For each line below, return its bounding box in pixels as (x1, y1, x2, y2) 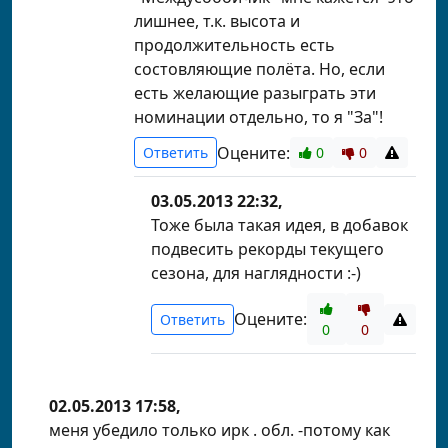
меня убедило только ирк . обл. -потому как (49, 419, 390, 441)
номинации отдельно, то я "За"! (134, 106, 383, 128)
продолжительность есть (134, 34, 335, 56)
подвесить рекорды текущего (151, 238, 384, 260)
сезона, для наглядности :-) (151, 262, 361, 284)
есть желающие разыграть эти (134, 82, 376, 104)
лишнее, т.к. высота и (134, 10, 300, 32)
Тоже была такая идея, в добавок (151, 214, 408, 236)
